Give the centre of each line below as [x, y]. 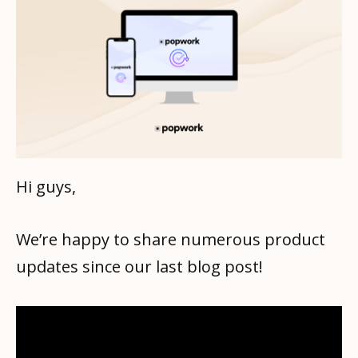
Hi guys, [46, 186]
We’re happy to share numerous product [171, 239]
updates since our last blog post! [139, 266]
